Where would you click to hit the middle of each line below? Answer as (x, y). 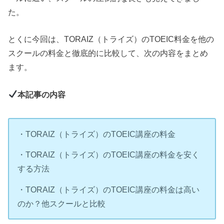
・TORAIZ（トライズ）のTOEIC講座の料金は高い (109, 189)
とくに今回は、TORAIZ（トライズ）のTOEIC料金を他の (111, 39)
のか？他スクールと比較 (62, 203)
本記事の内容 (42, 94)
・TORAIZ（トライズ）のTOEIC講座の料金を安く (109, 155)
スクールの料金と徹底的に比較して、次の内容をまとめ (108, 53)
